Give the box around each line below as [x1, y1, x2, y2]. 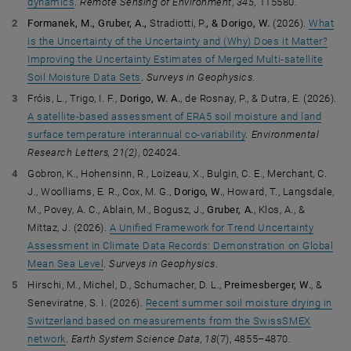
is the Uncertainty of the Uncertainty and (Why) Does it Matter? [27, 35, 328, 47]
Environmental [251, 128, 320, 140]
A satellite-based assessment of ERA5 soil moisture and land [27, 110, 322, 122]
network [27, 333, 66, 345]
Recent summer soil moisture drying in [145, 297, 332, 309]
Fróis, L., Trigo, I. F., [27, 92, 120, 104]
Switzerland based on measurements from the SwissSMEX [27, 315, 311, 327]
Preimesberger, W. [224, 279, 312, 291]
